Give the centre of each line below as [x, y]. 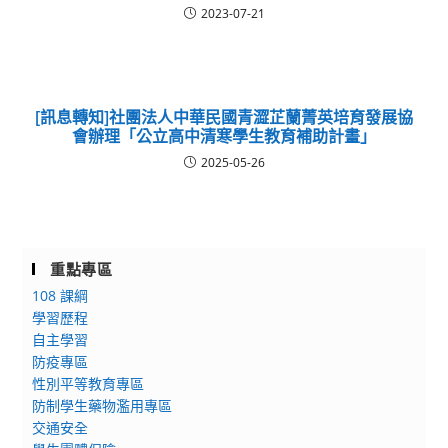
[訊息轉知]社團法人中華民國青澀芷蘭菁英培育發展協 [224, 117]
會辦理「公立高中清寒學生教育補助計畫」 [224, 136]
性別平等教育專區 [88, 383]
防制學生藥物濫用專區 [102, 405]
